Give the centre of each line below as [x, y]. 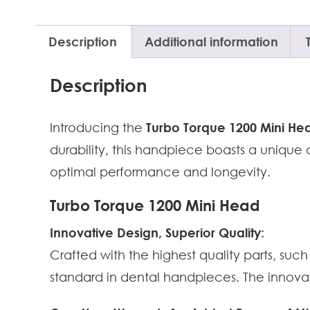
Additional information [211, 41]
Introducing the [98, 128]
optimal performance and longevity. [160, 172]
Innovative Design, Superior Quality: [157, 233]
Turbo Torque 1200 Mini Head [155, 206]
